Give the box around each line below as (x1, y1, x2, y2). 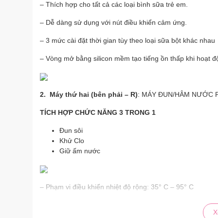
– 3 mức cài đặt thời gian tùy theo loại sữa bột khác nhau (40, 36, 215, 44)
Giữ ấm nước (59, 147, 100, 155)
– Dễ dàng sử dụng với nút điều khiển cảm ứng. (40, 18, 187, 26)
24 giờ (110, 201, 135, 209)
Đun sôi (59, 127, 83, 134)
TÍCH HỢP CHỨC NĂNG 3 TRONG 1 (40, 109, 156, 116)
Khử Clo (59, 137, 84, 145)
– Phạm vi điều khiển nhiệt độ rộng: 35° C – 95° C (40, 183, 194, 191)
